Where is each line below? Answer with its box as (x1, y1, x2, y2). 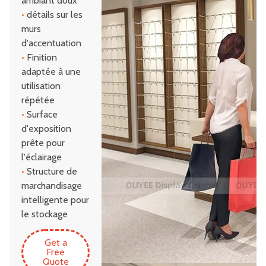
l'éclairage (21, 151, 62, 163)
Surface (24, 109, 58, 121)
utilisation (21, 80, 61, 92)
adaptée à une (21, 66, 81, 78)
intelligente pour (21, 194, 89, 206)
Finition (24, 52, 57, 64)
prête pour (21, 137, 65, 149)
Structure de (24, 166, 77, 178)
